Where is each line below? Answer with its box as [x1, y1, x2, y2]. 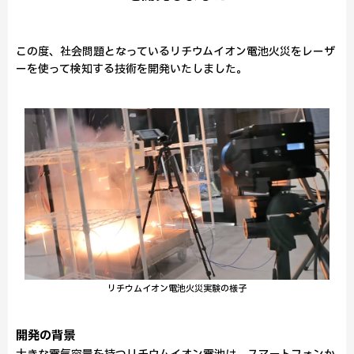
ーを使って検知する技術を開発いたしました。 [16, 61, 247, 77]
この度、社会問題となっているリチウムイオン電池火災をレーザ [16, 43, 335, 60]
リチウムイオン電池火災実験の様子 [107, 282, 247, 296]
